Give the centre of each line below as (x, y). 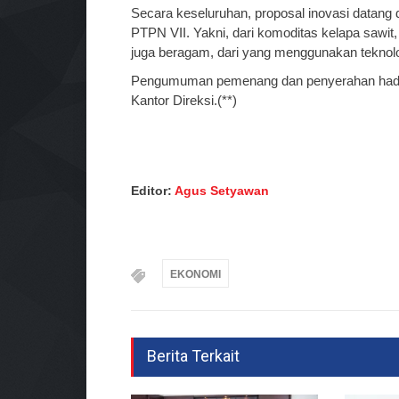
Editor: (153, 190)
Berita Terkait (193, 355)
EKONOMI (195, 274)
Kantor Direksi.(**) (184, 100)
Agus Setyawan (222, 190)
